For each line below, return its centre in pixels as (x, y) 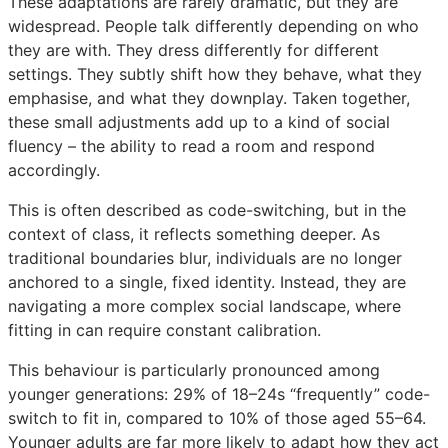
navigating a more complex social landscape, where (204, 305)
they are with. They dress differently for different (193, 49)
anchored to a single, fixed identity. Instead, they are (207, 281)
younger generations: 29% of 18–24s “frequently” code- (219, 393)
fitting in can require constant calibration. (164, 329)
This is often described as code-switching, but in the (207, 209)
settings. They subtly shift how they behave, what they (215, 73)
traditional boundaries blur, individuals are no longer (205, 257)
